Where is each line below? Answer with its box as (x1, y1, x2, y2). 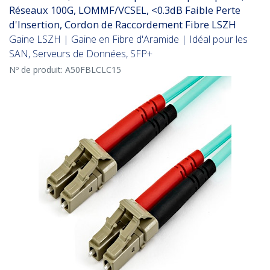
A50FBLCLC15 (65, 64, 121, 76)
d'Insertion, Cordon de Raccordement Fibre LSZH (9, 17, 236, 32)
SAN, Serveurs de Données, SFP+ (9, 47, 152, 61)
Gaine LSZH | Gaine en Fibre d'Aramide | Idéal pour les (9, 33, 248, 46)
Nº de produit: (9, 64, 65, 76)
